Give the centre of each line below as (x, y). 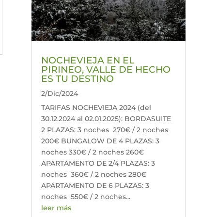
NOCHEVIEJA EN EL (87, 61)
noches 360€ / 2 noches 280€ (93, 175)
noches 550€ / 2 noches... (85, 197)
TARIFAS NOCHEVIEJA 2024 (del (96, 108)
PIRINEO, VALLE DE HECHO (106, 70)
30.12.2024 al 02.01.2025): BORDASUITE (106, 119)
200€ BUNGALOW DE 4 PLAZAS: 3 (100, 141)
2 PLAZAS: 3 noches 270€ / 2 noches (104, 130)
